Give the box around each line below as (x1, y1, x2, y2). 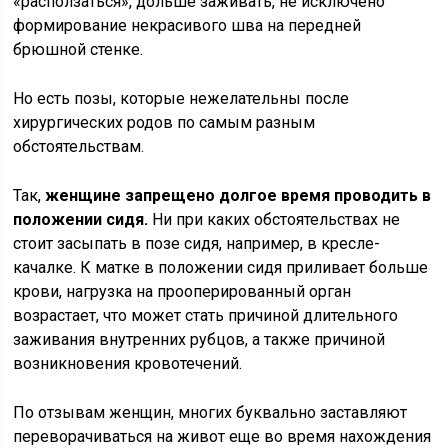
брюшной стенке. (13, 40, 144, 59)
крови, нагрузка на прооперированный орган (13, 282, 352, 301)
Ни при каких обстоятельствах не (148, 210, 401, 229)
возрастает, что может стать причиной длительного (13, 306, 399, 325)
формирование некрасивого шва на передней (13, 16, 362, 35)
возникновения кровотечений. (13, 354, 243, 373)
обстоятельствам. (13, 137, 145, 156)
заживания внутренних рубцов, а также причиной (13, 330, 386, 349)
